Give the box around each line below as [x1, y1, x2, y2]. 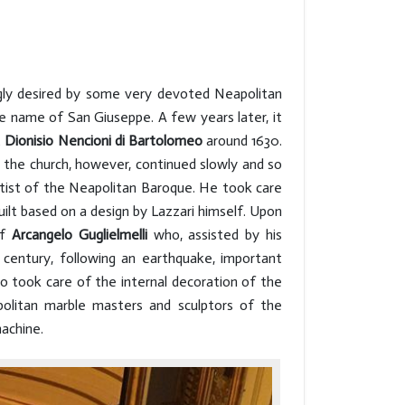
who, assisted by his [153, 226, 283, 243]
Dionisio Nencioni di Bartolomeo [5, 132, 202, 149]
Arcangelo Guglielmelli [12, 226, 154, 243]
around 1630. [202, 132, 283, 149]
